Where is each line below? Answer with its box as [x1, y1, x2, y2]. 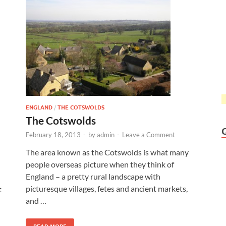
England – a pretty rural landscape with [26, 172, 160, 182]
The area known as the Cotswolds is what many [26, 147, 189, 157]
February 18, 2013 [26, 131, 81, 139]
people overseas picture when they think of [26, 159, 174, 169]
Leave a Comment [122, 131, 175, 139]
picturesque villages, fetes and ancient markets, [26, 184, 188, 194]
